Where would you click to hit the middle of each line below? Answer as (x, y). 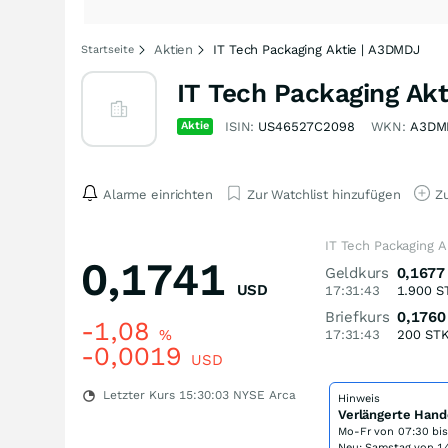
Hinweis (359, 398)
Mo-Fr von (368, 431)
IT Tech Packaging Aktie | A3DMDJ (317, 49)
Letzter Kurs (139, 395)
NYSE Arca (262, 395)
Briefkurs (357, 317)
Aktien (174, 49)
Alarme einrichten (158, 194)
